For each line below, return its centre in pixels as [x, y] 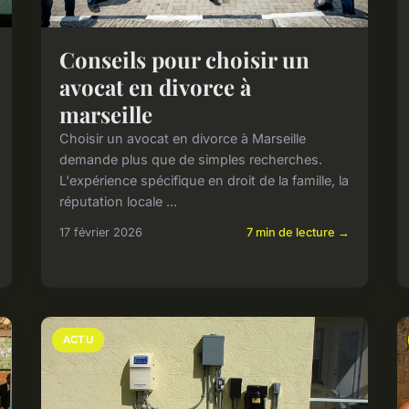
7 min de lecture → [298, 233]
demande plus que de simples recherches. [191, 160]
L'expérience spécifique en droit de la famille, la [204, 181]
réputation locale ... [119, 202]
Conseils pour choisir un [185, 60]
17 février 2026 [101, 233]
